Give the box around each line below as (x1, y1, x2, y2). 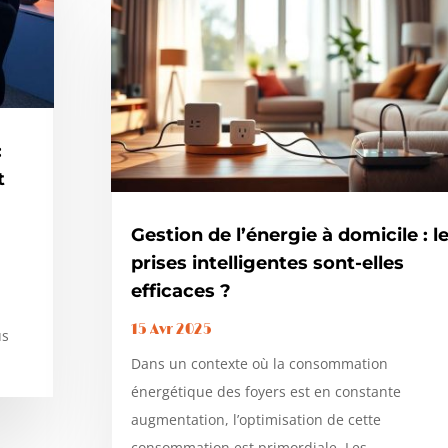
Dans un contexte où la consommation (130, 353, 388, 373)
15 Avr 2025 (130, 320, 212, 338)
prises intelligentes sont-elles (130, 251, 404, 274)
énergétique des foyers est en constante (130, 381, 401, 401)
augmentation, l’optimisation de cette (130, 409, 381, 429)
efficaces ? (130, 279, 231, 302)
